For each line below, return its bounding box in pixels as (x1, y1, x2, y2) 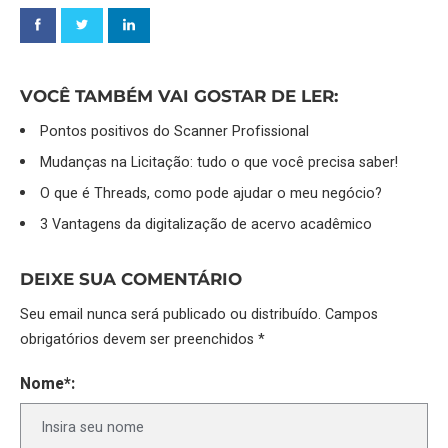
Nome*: (20, 373, 75, 397)
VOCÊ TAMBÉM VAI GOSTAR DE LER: (20, 86, 338, 107)
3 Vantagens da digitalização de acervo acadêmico (40, 214, 373, 236)
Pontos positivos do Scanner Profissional (40, 121, 310, 143)
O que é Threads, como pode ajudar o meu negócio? (40, 183, 383, 205)
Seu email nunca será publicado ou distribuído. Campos (20, 304, 378, 326)
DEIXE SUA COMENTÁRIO (20, 269, 242, 290)
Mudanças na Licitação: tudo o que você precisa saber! (40, 152, 399, 174)
